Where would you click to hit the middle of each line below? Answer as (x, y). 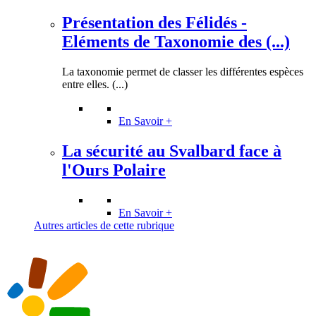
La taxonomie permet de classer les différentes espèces (183, 72)
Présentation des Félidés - (154, 23)
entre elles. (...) (95, 85)
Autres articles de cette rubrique (104, 225)
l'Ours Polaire (114, 170)
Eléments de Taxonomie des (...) (176, 42)
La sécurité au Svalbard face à (172, 151)
